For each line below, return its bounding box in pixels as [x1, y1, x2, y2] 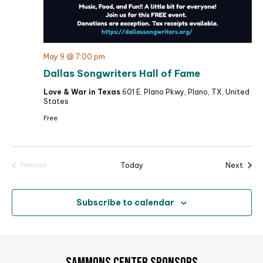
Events [32, 168, 53, 177]
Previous [20, 161, 46, 170]
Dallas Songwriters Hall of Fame [43, 67, 200, 79]
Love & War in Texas [43, 87, 122, 96]
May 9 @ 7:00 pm [43, 52, 105, 61]
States [43, 96, 69, 106]
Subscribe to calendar [76, 197, 174, 208]
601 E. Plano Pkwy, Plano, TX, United [122, 87, 249, 96]
